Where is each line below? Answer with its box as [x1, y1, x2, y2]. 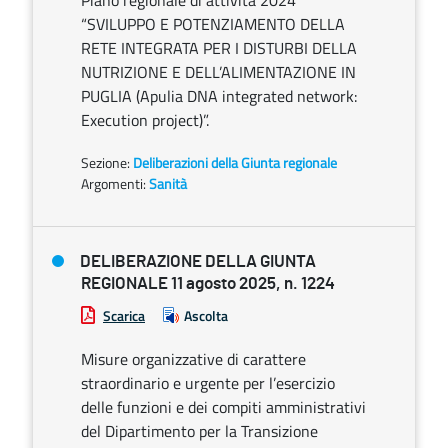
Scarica [103, 305, 145, 326]
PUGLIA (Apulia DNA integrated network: [81, 84, 357, 108]
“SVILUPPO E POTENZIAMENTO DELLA [81, 12, 345, 36]
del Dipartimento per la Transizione [81, 419, 318, 443]
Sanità [149, 173, 187, 194]
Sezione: [81, 152, 133, 173]
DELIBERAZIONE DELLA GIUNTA [80, 253, 316, 270]
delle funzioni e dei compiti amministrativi [81, 395, 366, 419]
